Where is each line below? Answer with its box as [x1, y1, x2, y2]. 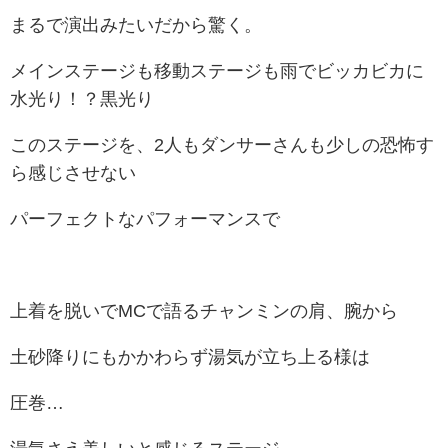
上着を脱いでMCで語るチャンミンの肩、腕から [10, 302, 398, 321]
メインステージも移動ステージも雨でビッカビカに [10, 62, 424, 81]
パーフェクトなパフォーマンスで [10, 210, 280, 229]
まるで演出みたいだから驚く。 [10, 16, 262, 35]
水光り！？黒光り [10, 90, 154, 109]
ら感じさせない [10, 164, 136, 183]
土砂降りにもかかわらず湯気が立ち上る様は [10, 348, 370, 367]
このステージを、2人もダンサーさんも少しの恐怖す [10, 136, 434, 155]
